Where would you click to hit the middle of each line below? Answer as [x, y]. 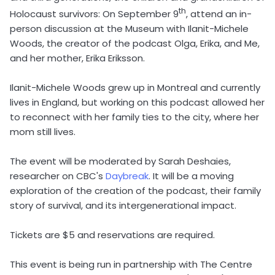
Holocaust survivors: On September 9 [94, 14]
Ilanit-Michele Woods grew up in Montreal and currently [135, 87]
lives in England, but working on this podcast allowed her [137, 102]
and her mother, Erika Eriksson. [77, 58]
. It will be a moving [191, 176]
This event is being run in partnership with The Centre [131, 264]
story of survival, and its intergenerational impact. [123, 205]
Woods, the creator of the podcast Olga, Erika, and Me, [135, 43]
